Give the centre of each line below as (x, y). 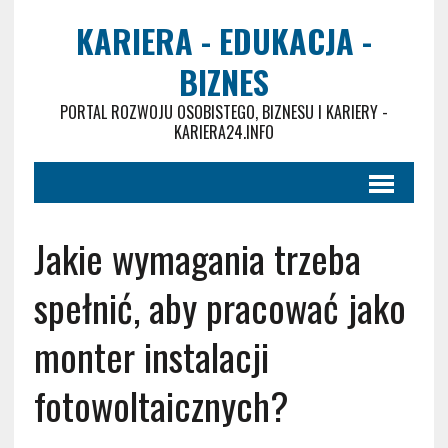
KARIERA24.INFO (223, 132)
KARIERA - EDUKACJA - (223, 40)
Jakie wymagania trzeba (197, 258)
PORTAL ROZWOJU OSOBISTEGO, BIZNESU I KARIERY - (223, 112)
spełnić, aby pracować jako (219, 307)
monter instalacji (151, 356)
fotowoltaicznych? (161, 405)
